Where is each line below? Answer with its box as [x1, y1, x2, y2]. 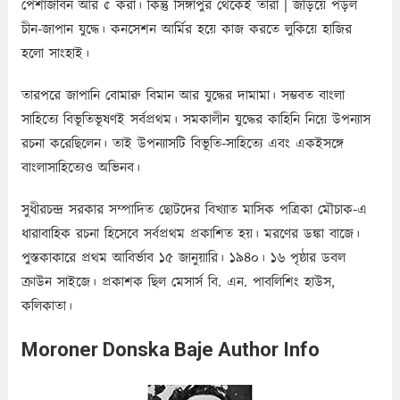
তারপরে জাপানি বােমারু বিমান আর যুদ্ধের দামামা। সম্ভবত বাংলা [21, 86, 345, 105]
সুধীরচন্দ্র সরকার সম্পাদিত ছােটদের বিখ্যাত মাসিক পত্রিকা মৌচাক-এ [21, 200, 367, 220]
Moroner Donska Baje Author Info [21, 338, 320, 361]
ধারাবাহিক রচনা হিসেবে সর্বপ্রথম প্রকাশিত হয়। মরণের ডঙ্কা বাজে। [21, 224, 360, 244]
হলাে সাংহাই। [21, 44, 89, 63]
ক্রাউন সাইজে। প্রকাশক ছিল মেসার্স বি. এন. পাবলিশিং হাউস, [21, 272, 335, 292]
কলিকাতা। [21, 296, 72, 316]
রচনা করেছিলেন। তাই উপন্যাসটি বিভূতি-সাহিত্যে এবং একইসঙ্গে [21, 134, 344, 154]
